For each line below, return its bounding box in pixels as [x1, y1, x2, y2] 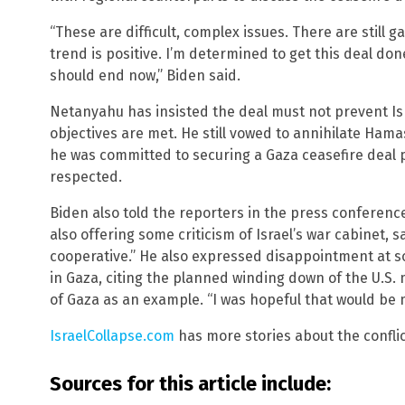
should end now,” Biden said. [50, 66, 240, 84]
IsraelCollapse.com [50, 326, 174, 344]
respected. [50, 167, 122, 185]
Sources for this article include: [50, 371, 331, 396]
